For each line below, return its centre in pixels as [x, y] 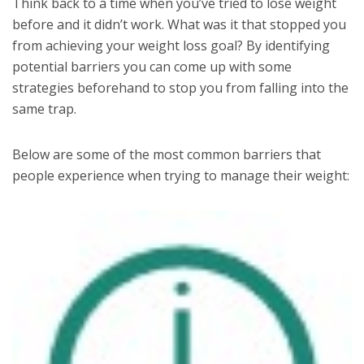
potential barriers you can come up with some [152, 66]
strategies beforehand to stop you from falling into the [180, 87]
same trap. [44, 108]
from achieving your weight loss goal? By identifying [171, 45]
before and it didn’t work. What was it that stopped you [179, 24]
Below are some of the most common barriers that [167, 154]
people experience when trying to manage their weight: [181, 175]
